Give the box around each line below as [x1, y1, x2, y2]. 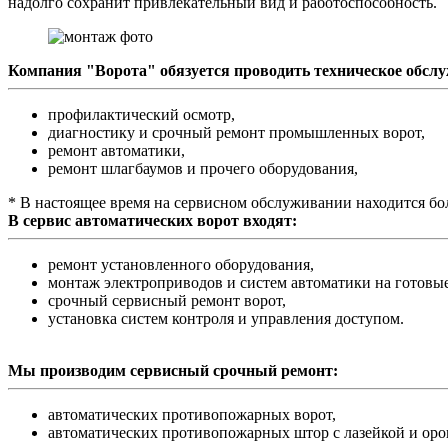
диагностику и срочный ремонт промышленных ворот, [48, 123, 425, 141]
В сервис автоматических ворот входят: [8, 211, 297, 229]
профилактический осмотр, [48, 105, 235, 123]
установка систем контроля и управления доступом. [48, 309, 404, 327]
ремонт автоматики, [48, 141, 185, 159]
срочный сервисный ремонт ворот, [48, 291, 286, 309]
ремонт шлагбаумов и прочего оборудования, [48, 159, 358, 177]
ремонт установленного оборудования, [48, 255, 314, 273]
